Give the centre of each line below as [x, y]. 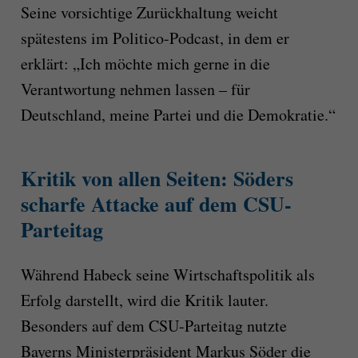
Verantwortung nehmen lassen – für [135, 89]
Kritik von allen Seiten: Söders [157, 179]
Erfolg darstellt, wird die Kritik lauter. [144, 300]
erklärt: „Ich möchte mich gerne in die [145, 64]
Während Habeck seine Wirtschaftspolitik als [167, 274]
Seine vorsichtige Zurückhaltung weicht [149, 13]
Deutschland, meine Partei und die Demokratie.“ [178, 115]
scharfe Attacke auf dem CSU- [156, 204]
